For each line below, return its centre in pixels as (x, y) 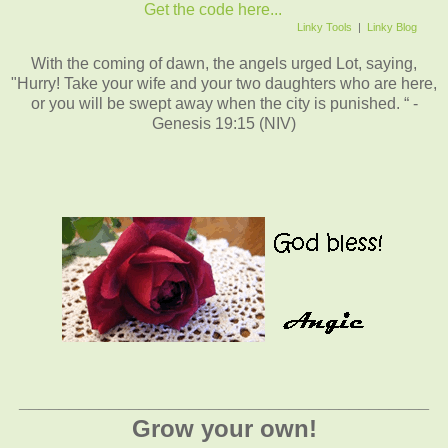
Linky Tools (324, 26)
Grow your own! (224, 428)
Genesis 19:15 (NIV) (224, 123)
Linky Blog (391, 26)
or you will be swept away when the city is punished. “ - (224, 103)
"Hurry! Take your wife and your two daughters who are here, (224, 83)
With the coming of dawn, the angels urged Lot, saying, (224, 63)
